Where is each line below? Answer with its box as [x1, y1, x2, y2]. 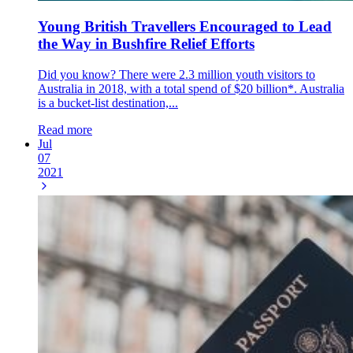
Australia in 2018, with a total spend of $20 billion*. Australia [38, 82, 344, 96]
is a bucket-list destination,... [38, 96, 178, 110]
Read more [38, 123, 92, 137]
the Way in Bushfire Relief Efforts [38, 35, 255, 53]
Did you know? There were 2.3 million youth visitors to [38, 68, 315, 82]
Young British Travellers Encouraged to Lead [38, 18, 332, 35]
